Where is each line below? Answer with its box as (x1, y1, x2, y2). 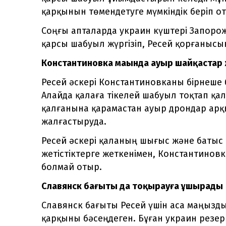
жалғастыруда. (41, 116, 106, 127)
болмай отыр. (41, 161, 102, 173)
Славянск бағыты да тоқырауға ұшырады (41, 180, 223, 192)
